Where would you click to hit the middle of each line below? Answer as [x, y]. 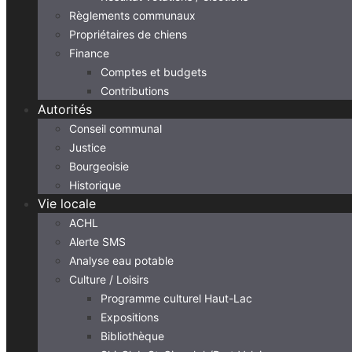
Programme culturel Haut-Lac [176, 298]
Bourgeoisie [99, 166]
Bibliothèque [132, 335]
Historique [95, 185]
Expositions [130, 317]
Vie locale [67, 203]
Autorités [65, 109]
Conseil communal [115, 128]
